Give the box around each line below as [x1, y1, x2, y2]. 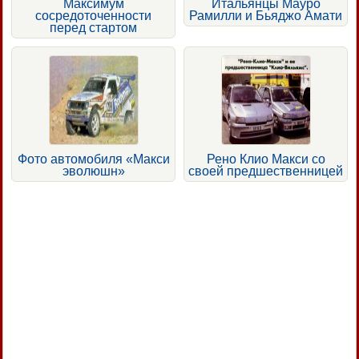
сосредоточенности [35, 9, 151, 23]
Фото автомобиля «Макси [17, 152, 170, 167]
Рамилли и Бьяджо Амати [189, 9, 342, 23]
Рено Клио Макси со [206, 152, 325, 167]
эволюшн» [62, 164, 125, 179]
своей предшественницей [188, 164, 343, 179]
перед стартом [50, 21, 137, 35]
